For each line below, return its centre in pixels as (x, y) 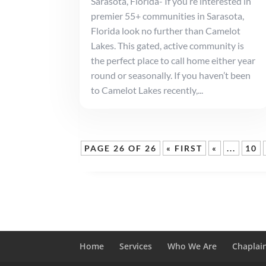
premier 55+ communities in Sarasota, (168, 16)
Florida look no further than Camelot (166, 31)
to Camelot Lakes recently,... (147, 90)
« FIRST (185, 148)
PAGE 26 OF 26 (121, 148)
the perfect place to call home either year (173, 61)
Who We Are (192, 246)
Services (136, 246)
